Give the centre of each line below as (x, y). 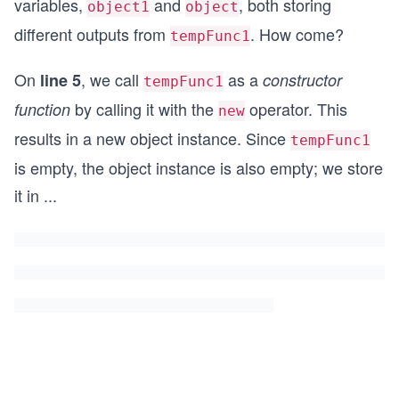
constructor (302, 80)
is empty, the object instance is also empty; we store (199, 167)
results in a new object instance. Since (152, 138)
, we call (112, 79)
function (42, 109)
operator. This (296, 109)
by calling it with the (144, 109)
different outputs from (92, 34)
